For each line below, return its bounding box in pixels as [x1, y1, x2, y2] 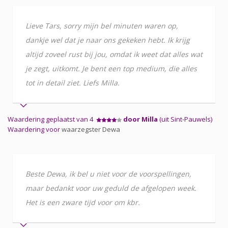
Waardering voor [8, 124, 62, 134]
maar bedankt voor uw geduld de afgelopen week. [25, 183, 196, 193]
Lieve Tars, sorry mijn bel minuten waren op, [25, 20, 178, 31]
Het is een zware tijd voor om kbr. [25, 197, 140, 207]
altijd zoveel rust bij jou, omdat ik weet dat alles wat [25, 49, 203, 59]
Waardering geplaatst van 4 [8, 114, 96, 124]
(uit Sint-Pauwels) [158, 114, 212, 124]
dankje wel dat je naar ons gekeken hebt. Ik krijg [25, 35, 190, 45]
